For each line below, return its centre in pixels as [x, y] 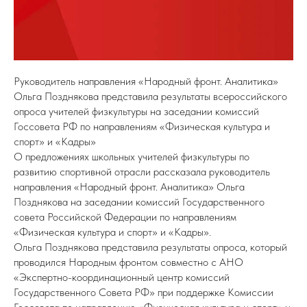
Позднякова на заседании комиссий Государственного [139, 202]
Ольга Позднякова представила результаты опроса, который [150, 247]
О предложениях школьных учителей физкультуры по [132, 157]
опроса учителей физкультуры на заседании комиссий [136, 111]
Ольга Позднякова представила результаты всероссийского [150, 96]
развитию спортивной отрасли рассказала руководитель [142, 172]
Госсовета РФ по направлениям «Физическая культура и [142, 126]
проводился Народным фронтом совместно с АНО [128, 262]
